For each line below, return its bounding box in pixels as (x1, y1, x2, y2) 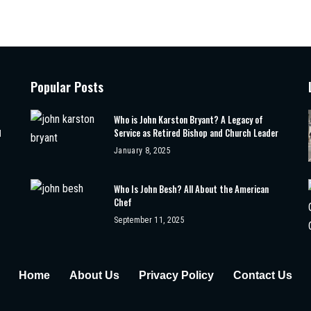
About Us (69, 269, 119, 281)
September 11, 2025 (113, 215, 185, 225)
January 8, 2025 (113, 145, 171, 155)
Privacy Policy (139, 269, 214, 281)
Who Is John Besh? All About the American (113, 181, 269, 196)
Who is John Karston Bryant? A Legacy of (113, 112, 263, 126)
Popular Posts (30, 77, 103, 96)
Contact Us (233, 269, 292, 281)
